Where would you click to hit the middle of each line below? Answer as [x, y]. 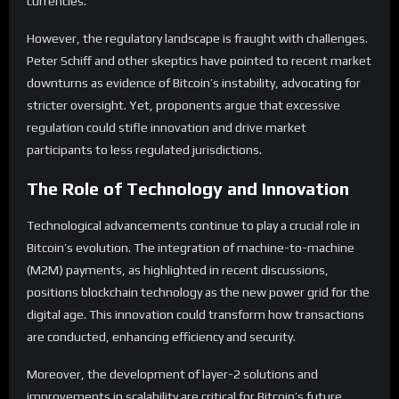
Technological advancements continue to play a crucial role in [193, 226]
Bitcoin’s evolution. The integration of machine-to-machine [191, 248]
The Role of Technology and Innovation [188, 188]
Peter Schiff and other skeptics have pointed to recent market [199, 60]
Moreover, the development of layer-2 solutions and [172, 375]
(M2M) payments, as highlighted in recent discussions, [178, 270]
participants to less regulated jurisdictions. [144, 149]
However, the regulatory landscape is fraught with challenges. [197, 38]
